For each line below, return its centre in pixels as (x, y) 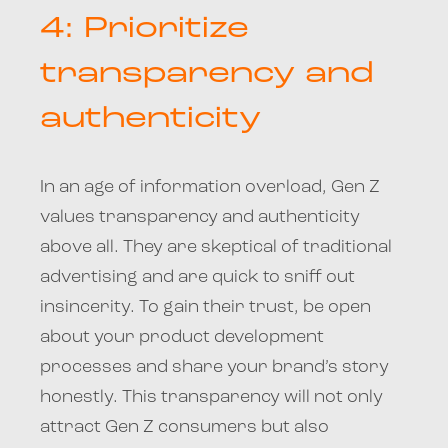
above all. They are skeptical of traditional (216, 247)
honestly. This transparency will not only (211, 397)
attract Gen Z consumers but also (184, 427)
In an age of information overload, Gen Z (210, 187)
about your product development (182, 337)
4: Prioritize (144, 29)
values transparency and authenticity (200, 217)
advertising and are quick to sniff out (197, 277)
